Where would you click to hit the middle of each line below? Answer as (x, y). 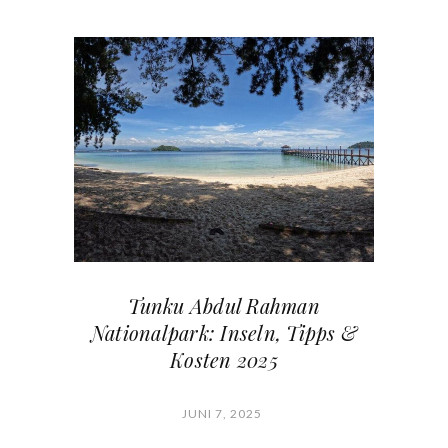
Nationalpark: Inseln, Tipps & (224, 332)
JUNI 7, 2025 (221, 413)
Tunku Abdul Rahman (224, 305)
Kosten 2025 (224, 359)
